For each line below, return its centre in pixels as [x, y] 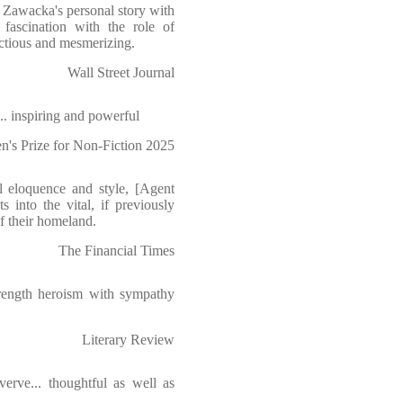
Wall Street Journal [121, 72]
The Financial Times [116, 251]
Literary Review [128, 340]
